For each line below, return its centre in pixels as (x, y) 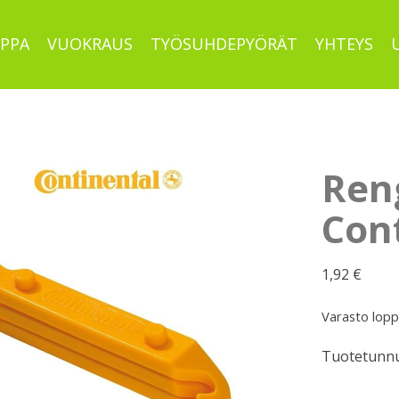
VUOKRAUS (90, 44)
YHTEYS (344, 44)
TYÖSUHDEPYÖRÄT (224, 44)
